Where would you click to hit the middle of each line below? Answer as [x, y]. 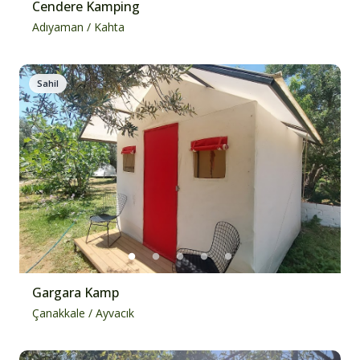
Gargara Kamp [76, 292]
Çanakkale [59, 313]
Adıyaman [58, 27]
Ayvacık [115, 313]
